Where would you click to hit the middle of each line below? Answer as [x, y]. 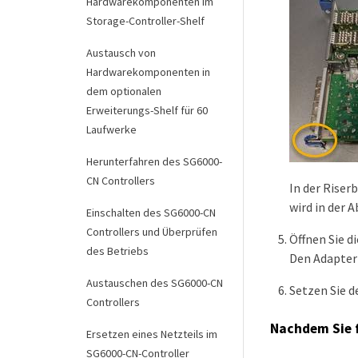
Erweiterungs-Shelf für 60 [147, 110]
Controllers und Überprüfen [152, 232]
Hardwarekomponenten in [148, 72]
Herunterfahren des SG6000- [154, 161]
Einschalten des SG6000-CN [151, 213]
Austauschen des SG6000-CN [155, 283]
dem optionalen [124, 91]
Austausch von [121, 53]
